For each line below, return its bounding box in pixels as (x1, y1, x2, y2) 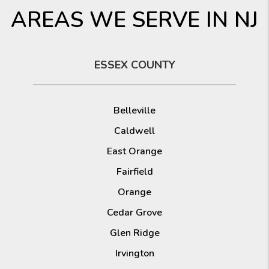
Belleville (113, 103, 156, 117)
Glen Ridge (109, 226, 160, 240)
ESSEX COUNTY (94, 57, 175, 72)
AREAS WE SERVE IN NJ (11, 5, 258, 35)
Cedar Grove (107, 205, 162, 219)
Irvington (115, 246, 154, 260)
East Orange (107, 144, 162, 158)
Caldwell (114, 124, 155, 138)
